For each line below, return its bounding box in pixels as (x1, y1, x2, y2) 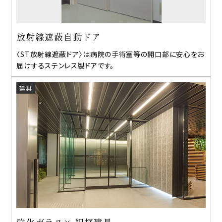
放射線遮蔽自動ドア (16, 30, 101, 44)
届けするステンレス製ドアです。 (16, 60, 114, 71)
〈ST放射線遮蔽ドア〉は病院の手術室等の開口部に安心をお (16, 49, 205, 59)
